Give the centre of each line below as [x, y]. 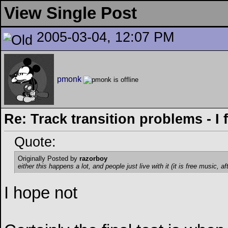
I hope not [43, 193]
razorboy [93, 159]
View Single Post [70, 13]
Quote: [35, 142]
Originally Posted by [49, 159]
